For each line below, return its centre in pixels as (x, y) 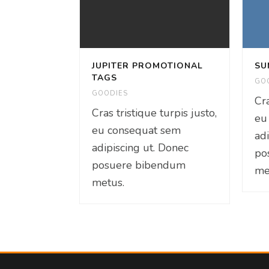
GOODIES (110, 93)
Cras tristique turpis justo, (154, 113)
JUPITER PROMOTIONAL (147, 65)
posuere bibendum (139, 165)
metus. (108, 182)
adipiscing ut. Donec (140, 147)
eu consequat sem (136, 130)
